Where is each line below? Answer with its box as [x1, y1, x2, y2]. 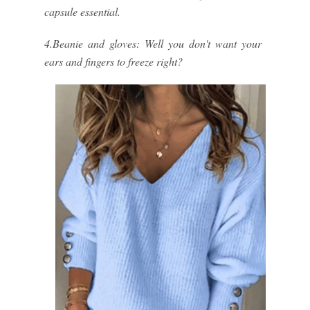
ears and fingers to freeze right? [44, 54, 183, 69]
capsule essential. [44, 4, 120, 19]
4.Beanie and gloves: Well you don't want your [44, 36, 262, 51]
